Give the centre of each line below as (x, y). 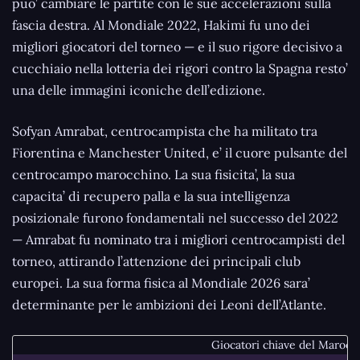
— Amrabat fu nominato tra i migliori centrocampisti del (178, 239)
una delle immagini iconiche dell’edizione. (139, 90)
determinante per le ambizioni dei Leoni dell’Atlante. (169, 304)
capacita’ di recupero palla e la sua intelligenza (151, 196)
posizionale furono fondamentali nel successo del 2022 (175, 217)
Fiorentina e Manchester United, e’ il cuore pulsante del (180, 152)
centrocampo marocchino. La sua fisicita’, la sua (153, 174)
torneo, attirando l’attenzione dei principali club (156, 261)
